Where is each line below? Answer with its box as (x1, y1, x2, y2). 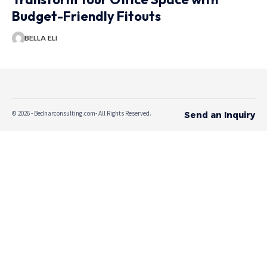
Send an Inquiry (184, 109, 255, 120)
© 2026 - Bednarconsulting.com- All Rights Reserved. (12, 108, 151, 117)
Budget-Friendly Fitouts (12, 7, 161, 24)
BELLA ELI (24, 33, 57, 42)
